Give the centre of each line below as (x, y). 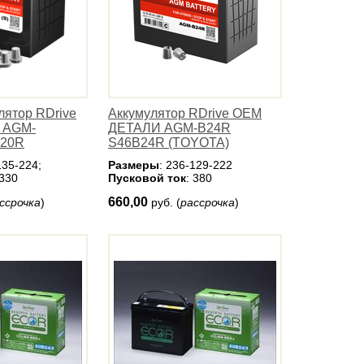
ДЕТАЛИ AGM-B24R (169, 128)
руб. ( (166, 202)
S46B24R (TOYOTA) (169, 143)
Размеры (134, 165)
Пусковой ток (147, 178)
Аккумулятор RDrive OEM (185, 113)
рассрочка (208, 202)
